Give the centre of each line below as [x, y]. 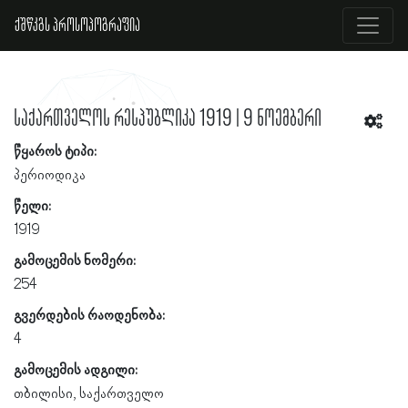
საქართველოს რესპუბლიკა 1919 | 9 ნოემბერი [168, 118]
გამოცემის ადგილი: [76, 370]
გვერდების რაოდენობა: [89, 316]
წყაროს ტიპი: [55, 152]
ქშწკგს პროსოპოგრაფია [77, 25]
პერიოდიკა [50, 175]
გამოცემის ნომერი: [75, 261]
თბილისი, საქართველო [89, 394]
